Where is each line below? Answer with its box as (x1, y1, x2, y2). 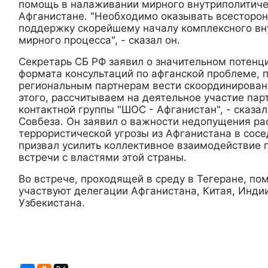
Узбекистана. (19, 197, 85, 209)
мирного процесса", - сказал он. (19, 34, 180, 46)
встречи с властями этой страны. (19, 151, 187, 163)
